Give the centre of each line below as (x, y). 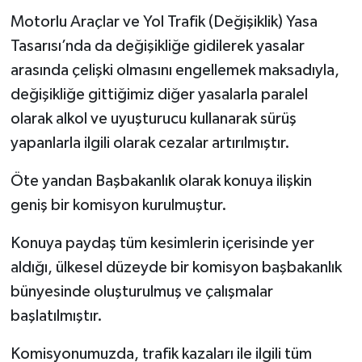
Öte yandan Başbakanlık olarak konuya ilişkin (161, 181)
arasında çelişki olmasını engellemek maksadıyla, (175, 70)
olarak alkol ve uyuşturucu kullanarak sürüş (153, 118)
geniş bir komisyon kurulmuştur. (118, 205)
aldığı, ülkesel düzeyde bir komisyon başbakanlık (176, 267)
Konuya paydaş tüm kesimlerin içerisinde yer (162, 243)
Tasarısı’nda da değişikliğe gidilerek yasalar (157, 46)
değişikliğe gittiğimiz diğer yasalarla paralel (159, 94)
